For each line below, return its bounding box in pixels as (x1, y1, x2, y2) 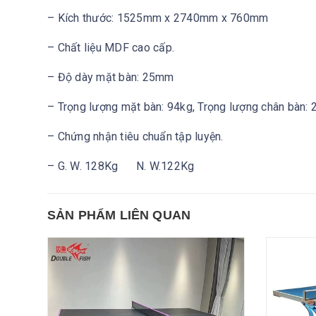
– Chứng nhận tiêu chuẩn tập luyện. (47, 130, 224, 144)
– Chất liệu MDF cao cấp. (47, 41, 174, 55)
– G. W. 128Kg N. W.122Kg (47, 159, 195, 174)
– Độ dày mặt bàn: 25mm (47, 71, 174, 85)
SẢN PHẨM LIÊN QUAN (47, 208, 191, 223)
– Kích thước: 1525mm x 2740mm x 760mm (47, 11, 269, 25)
